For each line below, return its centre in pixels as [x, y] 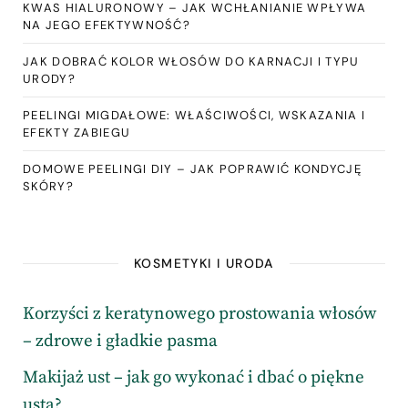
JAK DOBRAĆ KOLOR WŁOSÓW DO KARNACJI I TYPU [191, 61]
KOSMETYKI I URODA [204, 263]
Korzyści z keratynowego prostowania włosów [200, 313]
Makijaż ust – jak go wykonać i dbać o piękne [194, 377]
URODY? [49, 78]
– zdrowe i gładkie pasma [120, 341]
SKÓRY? [48, 186]
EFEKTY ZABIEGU [77, 132]
